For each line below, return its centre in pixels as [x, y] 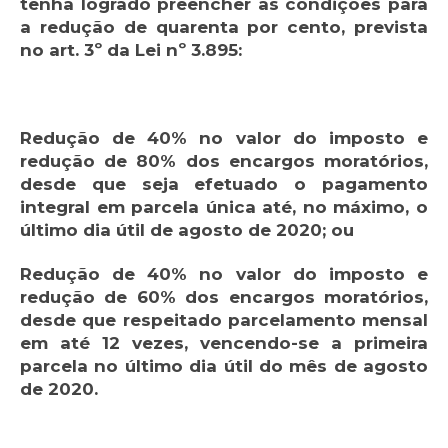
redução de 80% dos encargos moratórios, [224, 161]
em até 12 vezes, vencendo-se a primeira [224, 343]
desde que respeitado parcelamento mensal [224, 320]
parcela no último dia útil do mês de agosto [224, 366]
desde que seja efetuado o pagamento [224, 184]
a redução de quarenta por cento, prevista [224, 27]
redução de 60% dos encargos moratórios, [224, 297]
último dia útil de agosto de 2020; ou [187, 230]
